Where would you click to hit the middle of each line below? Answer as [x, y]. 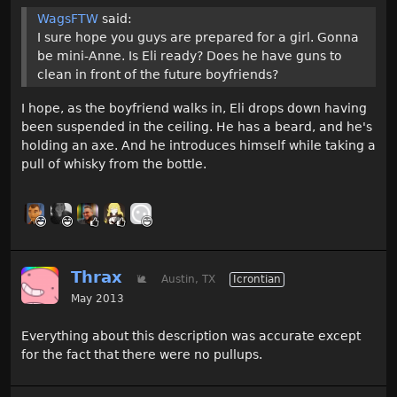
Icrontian [257, 279]
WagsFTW [68, 19]
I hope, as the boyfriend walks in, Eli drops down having [194, 108]
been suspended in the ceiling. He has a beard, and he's [197, 127]
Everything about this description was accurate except [191, 336]
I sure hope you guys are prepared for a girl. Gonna [198, 37]
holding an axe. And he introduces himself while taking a [198, 145]
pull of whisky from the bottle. [114, 164]
